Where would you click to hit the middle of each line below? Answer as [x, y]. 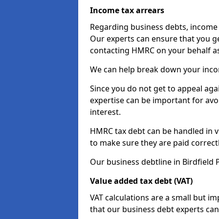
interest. [105, 112]
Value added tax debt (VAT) [141, 181]
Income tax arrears [127, 10]
